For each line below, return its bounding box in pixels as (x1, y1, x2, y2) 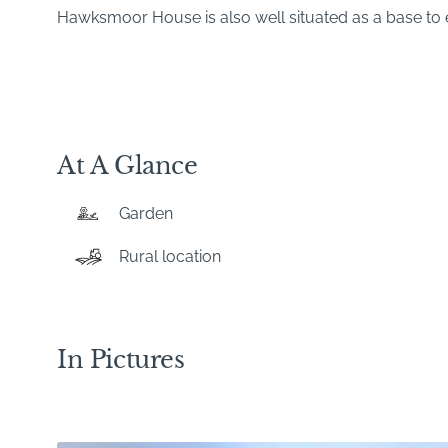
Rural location (119, 246, 221, 266)
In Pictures (57, 344, 185, 374)
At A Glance (57, 150, 198, 180)
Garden (119, 203, 173, 223)
